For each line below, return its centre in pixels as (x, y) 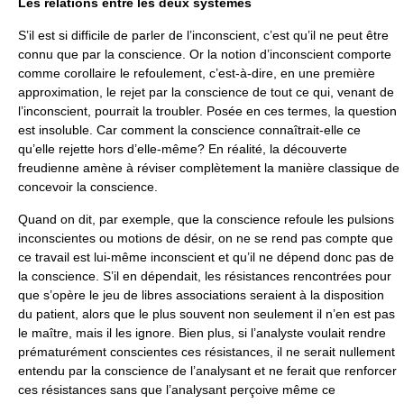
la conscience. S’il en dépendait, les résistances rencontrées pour (205, 276)
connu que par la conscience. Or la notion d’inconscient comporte (205, 54)
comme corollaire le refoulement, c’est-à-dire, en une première (197, 73)
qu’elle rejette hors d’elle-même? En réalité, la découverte (183, 149)
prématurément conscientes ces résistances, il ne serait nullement (207, 352)
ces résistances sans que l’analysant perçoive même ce (177, 390)
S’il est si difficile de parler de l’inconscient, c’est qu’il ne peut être (203, 35)
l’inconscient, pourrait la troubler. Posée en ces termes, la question (207, 111)
